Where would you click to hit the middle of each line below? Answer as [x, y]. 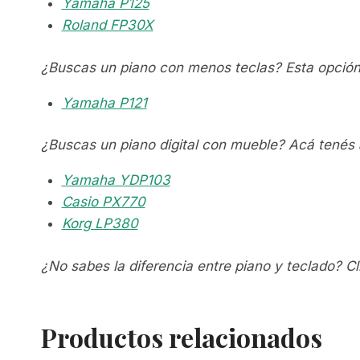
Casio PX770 [103, 202]
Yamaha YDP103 [116, 180]
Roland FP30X [107, 25]
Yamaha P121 [104, 102]
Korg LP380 [100, 224]
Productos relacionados [182, 337]
